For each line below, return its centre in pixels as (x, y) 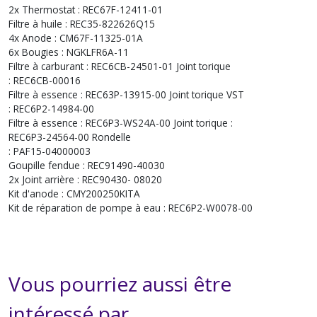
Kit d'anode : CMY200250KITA (74, 194)
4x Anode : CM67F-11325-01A (76, 38)
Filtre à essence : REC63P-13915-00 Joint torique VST (126, 94)
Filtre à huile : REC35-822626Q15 (82, 24)
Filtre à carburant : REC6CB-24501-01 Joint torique (120, 66)
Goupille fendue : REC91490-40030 (87, 165)
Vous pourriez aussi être (120, 284)
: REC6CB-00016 (45, 80)
